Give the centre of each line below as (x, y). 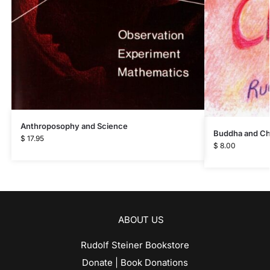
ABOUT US (141, 220)
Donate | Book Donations (135, 263)
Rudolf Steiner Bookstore (135, 245)
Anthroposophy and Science (74, 126)
